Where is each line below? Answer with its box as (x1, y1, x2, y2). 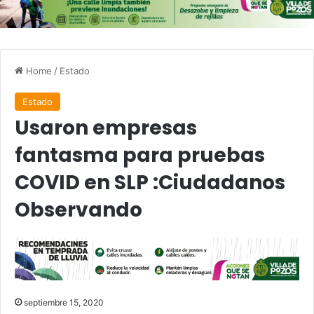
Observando (15, 196, 142, 224)
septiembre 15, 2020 (24, 296, 104, 308)
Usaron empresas (15, 114, 197, 142)
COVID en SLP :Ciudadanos (15, 169, 285, 197)
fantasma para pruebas (15, 142, 265, 170)
